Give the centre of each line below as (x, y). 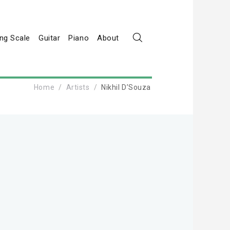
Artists (78, 87)
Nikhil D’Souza (126, 87)
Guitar (50, 38)
